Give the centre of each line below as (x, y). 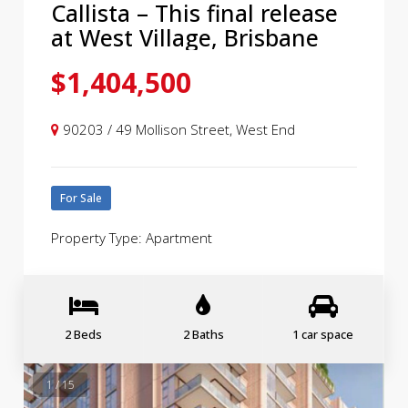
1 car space (323, 334)
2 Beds (84, 334)
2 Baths (203, 334)
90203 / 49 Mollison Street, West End (179, 129)
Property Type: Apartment (132, 238)
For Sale (82, 198)
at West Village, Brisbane (185, 37)
